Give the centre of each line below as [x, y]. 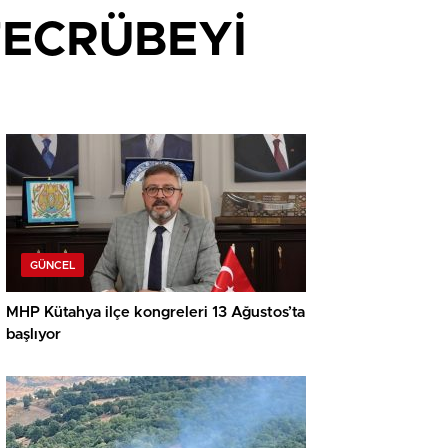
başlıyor [33, 335]
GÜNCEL [52, 266]
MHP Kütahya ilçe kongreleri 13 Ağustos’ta [155, 313]
